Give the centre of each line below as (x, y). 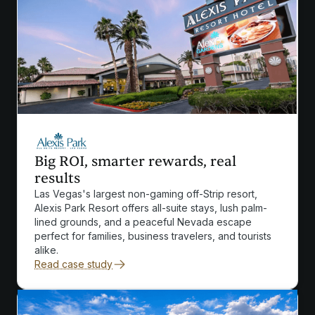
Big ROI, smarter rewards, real (135, 162)
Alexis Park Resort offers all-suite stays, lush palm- (151, 208)
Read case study (73, 264)
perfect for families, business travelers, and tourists (153, 236)
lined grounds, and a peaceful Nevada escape (143, 222)
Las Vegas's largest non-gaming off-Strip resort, (146, 194)
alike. (46, 250)
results (57, 179)
